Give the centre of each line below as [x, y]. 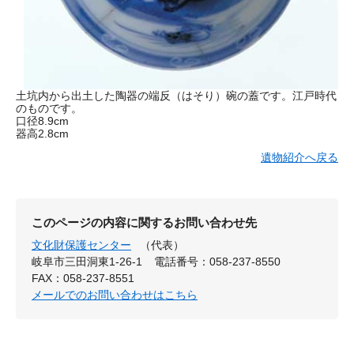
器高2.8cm [42, 133]
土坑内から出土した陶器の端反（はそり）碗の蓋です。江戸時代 [176, 95]
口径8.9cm [42, 121]
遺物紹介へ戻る [299, 157]
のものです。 [49, 108]
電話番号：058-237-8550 [218, 261]
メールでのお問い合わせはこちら [115, 294]
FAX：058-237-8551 [83, 278]
